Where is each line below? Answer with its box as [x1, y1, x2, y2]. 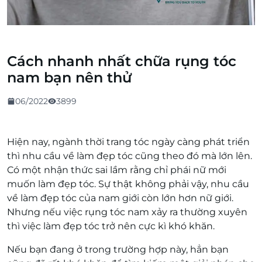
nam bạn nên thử [7, 69, 132, 86]
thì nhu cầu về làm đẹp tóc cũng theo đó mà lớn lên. [7, 150, 252, 161]
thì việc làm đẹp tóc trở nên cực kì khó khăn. [7, 220, 215, 232]
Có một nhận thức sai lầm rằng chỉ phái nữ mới [7, 164, 226, 175]
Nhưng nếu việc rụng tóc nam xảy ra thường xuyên [7, 206, 247, 218]
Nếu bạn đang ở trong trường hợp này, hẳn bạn [7, 244, 229, 255]
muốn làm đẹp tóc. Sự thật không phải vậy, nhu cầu [7, 178, 249, 189]
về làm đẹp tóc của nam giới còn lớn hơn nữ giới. [7, 192, 233, 204]
